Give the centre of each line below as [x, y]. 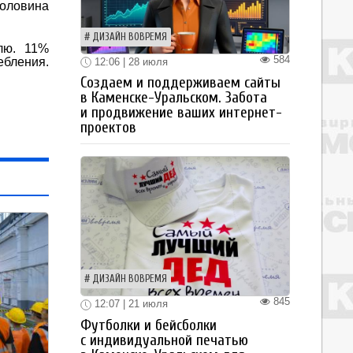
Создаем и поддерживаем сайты [180, 83]
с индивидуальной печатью [164, 340]
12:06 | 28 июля [130, 61]
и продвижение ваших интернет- [181, 113]
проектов [108, 128]
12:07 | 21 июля [130, 304]
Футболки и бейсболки [149, 325]
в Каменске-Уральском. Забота [174, 98]
